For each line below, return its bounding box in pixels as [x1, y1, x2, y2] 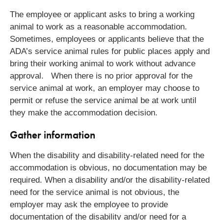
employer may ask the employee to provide [10, 199, 168, 209]
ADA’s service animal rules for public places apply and [10, 46, 210, 56]
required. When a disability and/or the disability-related [10, 175, 210, 185]
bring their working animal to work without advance [10, 58, 195, 68]
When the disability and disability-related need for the [10, 150, 204, 160]
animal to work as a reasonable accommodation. [10, 22, 190, 31]
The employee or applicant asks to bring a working [10, 9, 194, 19]
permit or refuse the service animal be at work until [10, 95, 196, 105]
